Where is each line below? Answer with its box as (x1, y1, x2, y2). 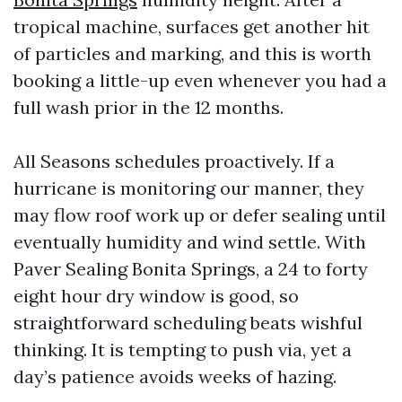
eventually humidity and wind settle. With (13, 231, 366, 253)
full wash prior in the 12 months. (13, 96, 284, 118)
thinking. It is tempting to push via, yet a (13, 338, 352, 361)
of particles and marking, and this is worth (13, 42, 371, 65)
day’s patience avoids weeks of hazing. (13, 365, 336, 388)
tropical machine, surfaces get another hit (13, 15, 370, 38)
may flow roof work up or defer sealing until (13, 204, 386, 226)
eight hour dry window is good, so (13, 284, 299, 307)
